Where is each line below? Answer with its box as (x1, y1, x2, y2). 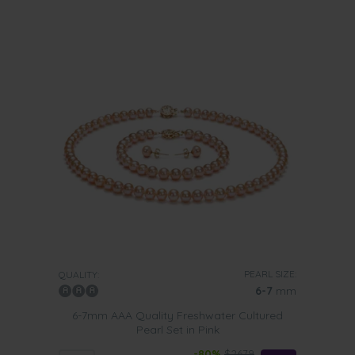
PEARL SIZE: (244, 268, 296, 280)
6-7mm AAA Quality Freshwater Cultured (72, 308, 283, 323)
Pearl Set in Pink (136, 323, 219, 337)
